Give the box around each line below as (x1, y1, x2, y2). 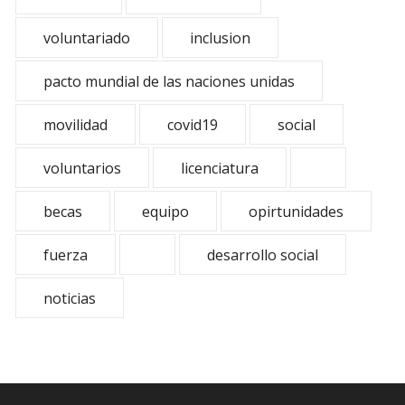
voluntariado (43, 28, 130, 48)
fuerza (43, 245, 88, 265)
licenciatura (181, 158, 259, 178)
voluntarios (43, 158, 121, 178)
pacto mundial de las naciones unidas (43, 71, 295, 91)
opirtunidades (249, 202, 344, 221)
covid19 (167, 115, 218, 135)
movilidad (43, 115, 108, 135)
